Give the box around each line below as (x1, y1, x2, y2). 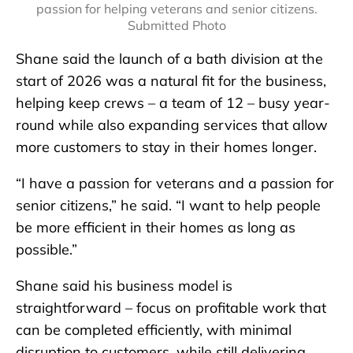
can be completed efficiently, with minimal (16, 321, 292, 340)
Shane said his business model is (16, 277, 232, 295)
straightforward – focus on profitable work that (16, 299, 326, 318)
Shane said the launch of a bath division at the (16, 50, 323, 69)
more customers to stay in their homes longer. (16, 138, 317, 157)
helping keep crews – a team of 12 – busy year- (16, 94, 330, 113)
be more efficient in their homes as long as (16, 218, 295, 237)
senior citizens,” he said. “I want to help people (16, 196, 321, 215)
